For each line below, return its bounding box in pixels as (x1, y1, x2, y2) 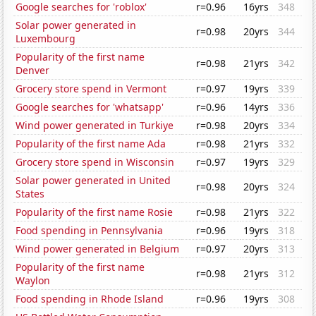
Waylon (16, 274, 51, 288)
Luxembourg (16, 32, 76, 46)
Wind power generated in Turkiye (16, 119, 174, 133)
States (16, 187, 45, 201)
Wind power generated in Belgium (16, 242, 180, 256)
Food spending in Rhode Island (16, 292, 164, 306)
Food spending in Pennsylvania (16, 224, 164, 238)
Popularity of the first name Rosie (16, 205, 174, 219)
